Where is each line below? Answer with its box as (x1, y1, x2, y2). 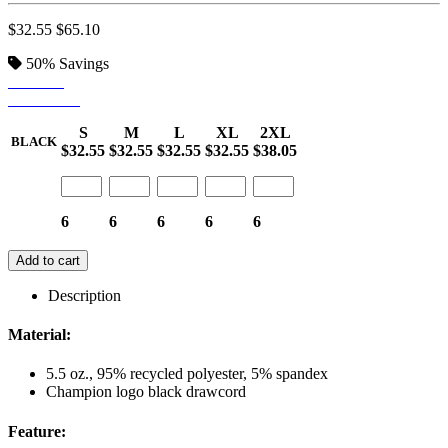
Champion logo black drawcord (46, 383, 246, 401)
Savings (59, 54, 109, 72)
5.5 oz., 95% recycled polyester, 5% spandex (46, 365, 328, 383)
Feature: (8, 422, 66, 440)
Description (48, 286, 121, 304)
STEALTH (8, 90, 80, 108)
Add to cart (16, 252, 80, 268)
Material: (8, 326, 71, 344)
